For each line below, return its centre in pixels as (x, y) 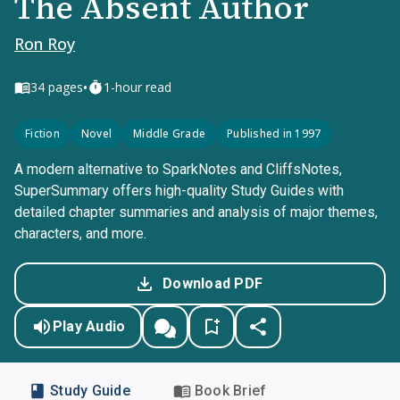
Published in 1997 (274, 133)
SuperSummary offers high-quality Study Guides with (179, 191)
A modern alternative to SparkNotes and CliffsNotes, (178, 169)
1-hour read (137, 87)
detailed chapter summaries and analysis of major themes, (196, 212)
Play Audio (89, 326)
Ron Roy (45, 44)
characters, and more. (80, 233)
